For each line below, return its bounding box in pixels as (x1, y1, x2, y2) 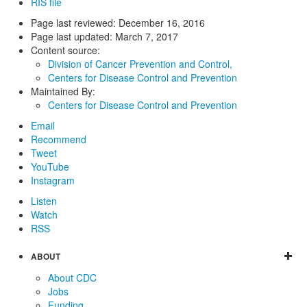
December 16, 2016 (119, 16, 205, 30)
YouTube (31, 160, 69, 174)
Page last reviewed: (31, 16, 119, 30)
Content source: (31, 43, 100, 58)
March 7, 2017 (115, 29, 178, 44)
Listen (31, 194, 57, 208)
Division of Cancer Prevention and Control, (48, 57, 232, 71)
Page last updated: (31, 29, 115, 44)
